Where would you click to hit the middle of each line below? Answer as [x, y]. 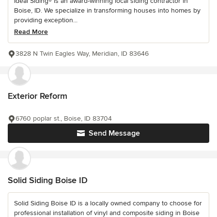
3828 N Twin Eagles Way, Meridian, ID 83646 [82, 54]
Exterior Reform [38, 96]
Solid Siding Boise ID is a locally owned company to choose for [108, 203]
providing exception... [46, 20]
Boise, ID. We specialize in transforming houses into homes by [107, 11]
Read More [31, 32]
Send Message [114, 133]
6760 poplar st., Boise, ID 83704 [64, 119]
